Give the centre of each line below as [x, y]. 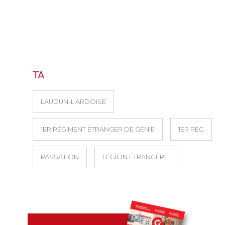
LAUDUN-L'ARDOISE [73, 101]
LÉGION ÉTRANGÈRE [135, 157]
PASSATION [60, 157]
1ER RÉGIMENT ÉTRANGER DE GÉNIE [98, 129]
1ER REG [191, 129]
